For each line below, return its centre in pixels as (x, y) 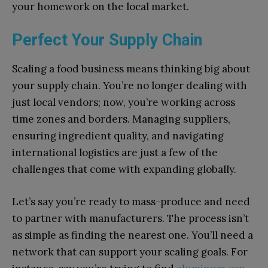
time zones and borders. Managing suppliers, (121, 119)
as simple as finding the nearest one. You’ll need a (133, 235)
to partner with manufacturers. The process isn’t (130, 219)
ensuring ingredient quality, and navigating (118, 136)
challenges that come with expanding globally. (124, 170)
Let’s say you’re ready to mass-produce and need (131, 202)
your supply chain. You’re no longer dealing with (130, 86)
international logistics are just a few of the (115, 153)
